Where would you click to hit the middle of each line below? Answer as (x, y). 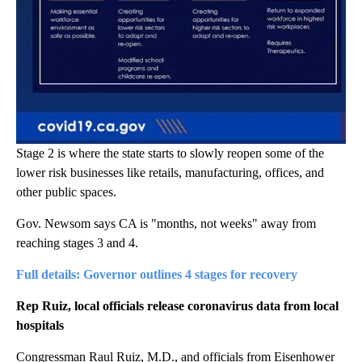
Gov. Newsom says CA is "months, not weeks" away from (166, 224)
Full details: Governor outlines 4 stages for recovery (157, 275)
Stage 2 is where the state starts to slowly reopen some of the (170, 154)
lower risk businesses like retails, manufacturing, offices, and (170, 173)
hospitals (40, 326)
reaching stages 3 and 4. (77, 243)
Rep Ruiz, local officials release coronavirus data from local (177, 306)
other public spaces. (66, 192)
